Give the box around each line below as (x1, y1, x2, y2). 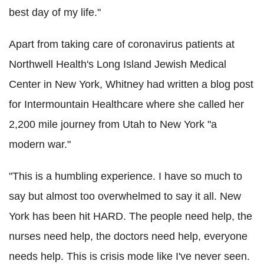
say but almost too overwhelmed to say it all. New (9, 190, 241, 202)
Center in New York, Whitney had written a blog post (9, 78, 253, 90)
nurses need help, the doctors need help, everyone (9, 230, 247, 242)
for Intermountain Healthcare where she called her (9, 98, 244, 110)
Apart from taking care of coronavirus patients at (9, 38, 235, 50)
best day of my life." (9, 6, 101, 18)
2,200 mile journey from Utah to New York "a (9, 118, 217, 130)
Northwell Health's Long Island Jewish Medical (9, 58, 226, 70)
